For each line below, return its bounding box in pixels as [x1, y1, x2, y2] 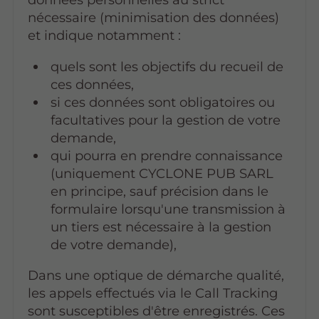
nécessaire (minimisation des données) [27, 9, 279, 26]
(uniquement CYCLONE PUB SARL [51, 164, 274, 182]
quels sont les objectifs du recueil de [51, 58, 284, 75]
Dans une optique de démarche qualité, [27, 266, 284, 283]
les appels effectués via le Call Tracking [27, 284, 278, 301]
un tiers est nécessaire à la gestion [51, 218, 272, 235]
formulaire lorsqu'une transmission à [51, 200, 286, 217]
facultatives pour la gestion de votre [51, 111, 281, 128]
